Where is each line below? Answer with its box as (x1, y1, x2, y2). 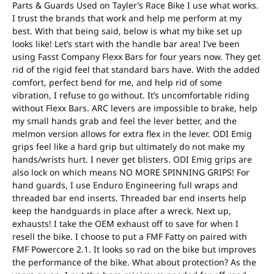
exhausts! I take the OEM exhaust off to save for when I (12, 217, 239, 229)
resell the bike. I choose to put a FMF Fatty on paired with (12, 230, 247, 242)
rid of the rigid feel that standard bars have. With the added (12, 63, 260, 75)
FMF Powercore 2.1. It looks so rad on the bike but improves (12, 243, 256, 255)
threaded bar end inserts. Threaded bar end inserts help (12, 191, 246, 204)
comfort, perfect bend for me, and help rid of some (12, 76, 222, 88)
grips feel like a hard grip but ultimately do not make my (12, 140, 245, 152)
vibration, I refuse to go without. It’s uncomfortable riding (12, 89, 250, 101)
